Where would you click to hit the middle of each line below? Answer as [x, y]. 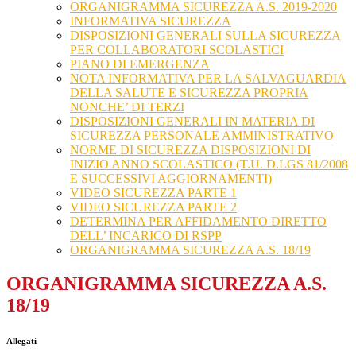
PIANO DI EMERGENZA [140, 64]
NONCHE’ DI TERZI [127, 107]
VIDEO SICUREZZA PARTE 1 [153, 193]
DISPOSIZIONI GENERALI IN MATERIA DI [192, 122]
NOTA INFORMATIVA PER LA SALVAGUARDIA [208, 79]
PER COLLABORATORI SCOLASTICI [177, 50]
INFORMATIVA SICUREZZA [151, 21]
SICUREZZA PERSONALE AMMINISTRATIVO [202, 136]
